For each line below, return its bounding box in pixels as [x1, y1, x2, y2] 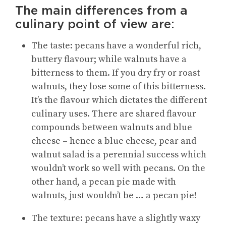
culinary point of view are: [15, 17, 175, 32]
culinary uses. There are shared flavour [31, 108, 196, 120]
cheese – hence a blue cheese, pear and [31, 135, 196, 147]
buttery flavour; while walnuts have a [31, 53, 187, 66]
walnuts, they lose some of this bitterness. [31, 81, 206, 93]
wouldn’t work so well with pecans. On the [31, 162, 205, 175]
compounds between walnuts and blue [31, 122, 192, 134]
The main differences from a [15, 3, 188, 18]
